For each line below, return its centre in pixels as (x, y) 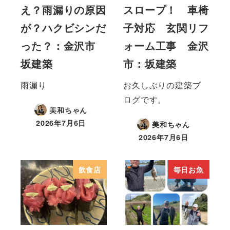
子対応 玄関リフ (166, 28)
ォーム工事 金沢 (166, 46)
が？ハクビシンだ (63, 28)
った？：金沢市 (63, 46)
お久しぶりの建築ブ (162, 85)
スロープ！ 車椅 (166, 10)
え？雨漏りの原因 (63, 10)
